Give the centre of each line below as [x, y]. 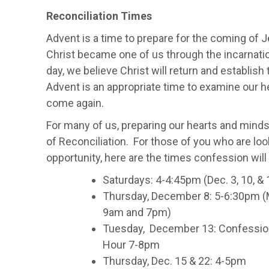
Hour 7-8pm [131, 245]
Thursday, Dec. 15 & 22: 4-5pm [174, 261]
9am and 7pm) [137, 212]
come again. [76, 103]
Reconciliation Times [99, 16]
